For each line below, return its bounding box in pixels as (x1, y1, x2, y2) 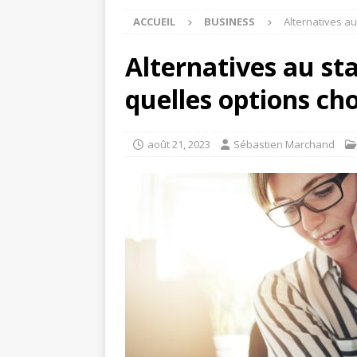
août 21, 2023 (147, 137, 210, 151)
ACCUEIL (133, 14, 175, 29)
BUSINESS (204, 14, 255, 29)
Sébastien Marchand (233, 137, 335, 151)
